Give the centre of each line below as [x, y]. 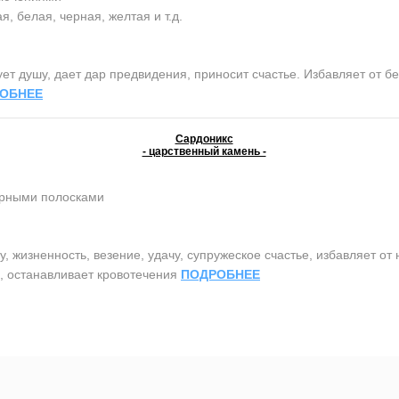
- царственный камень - [204, 151]
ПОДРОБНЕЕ [220, 274]
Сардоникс [204, 138]
